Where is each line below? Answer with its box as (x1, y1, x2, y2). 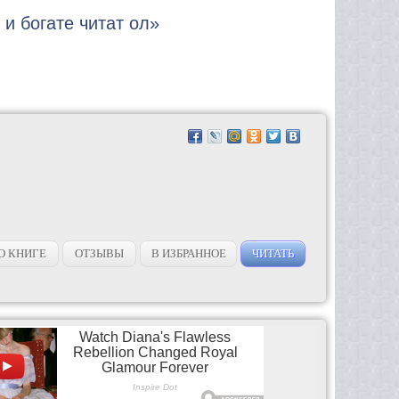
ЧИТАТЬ (252, 246, 295, 260)
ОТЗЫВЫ (75, 246, 125, 260)
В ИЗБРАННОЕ (151, 246, 226, 260)
